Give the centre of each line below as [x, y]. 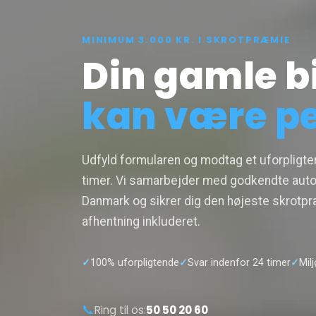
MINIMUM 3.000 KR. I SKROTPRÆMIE [186, 40]
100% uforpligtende [135, 263]
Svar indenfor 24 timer [239, 263]
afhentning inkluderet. [141, 222]
